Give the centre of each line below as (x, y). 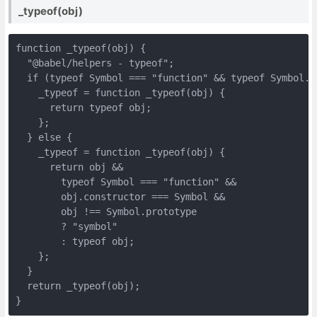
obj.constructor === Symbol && (120, 196)
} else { (44, 137)
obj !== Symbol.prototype (106, 211)
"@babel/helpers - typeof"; (94, 63)
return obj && (69, 167)
